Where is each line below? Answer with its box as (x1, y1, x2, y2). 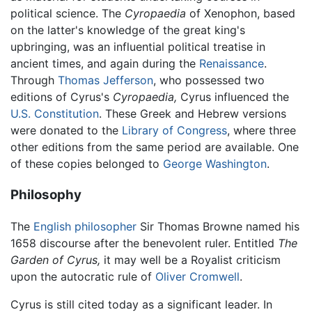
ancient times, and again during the (10, 56, 199, 71)
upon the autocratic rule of (10, 269, 155, 283)
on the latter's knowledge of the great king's (10, 23, 245, 38)
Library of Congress (122, 123, 227, 138)
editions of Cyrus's (10, 90, 113, 104)
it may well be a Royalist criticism (100, 252, 281, 267)
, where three (227, 123, 296, 138)
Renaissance (199, 56, 264, 71)
